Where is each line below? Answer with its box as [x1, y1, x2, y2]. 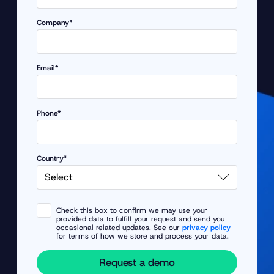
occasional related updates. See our [56, 222, 182, 232]
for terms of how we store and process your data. [56, 231, 229, 241]
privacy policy [182, 222, 231, 232]
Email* [37, 62, 59, 73]
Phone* [37, 108, 61, 118]
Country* [37, 153, 67, 163]
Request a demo [99, 255, 175, 269]
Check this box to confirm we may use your [56, 205, 207, 215]
